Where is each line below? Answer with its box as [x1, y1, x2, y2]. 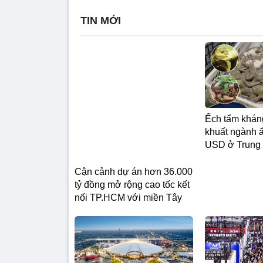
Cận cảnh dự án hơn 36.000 [75, 119, 193, 130]
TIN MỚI [80, 15, 121, 27]
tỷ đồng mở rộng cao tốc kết [75, 132, 190, 143]
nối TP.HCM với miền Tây [75, 145, 182, 156]
